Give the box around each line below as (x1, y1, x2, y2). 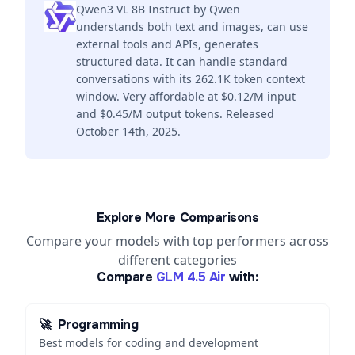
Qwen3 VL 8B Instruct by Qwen (76, 2, 240, 17)
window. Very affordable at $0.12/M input (76, 89, 296, 104)
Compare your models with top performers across (26, 232, 329, 250)
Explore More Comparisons (96, 209, 259, 226)
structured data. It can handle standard (76, 54, 288, 69)
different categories (118, 251, 237, 269)
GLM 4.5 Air (155, 269, 226, 285)
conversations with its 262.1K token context (76, 71, 305, 86)
